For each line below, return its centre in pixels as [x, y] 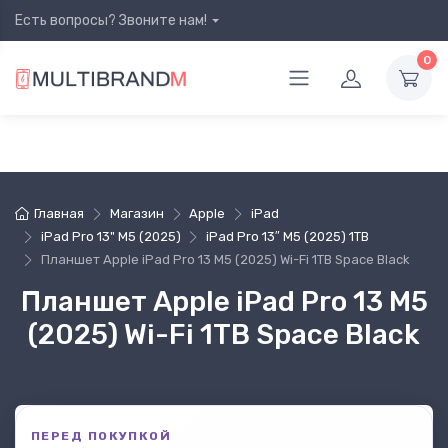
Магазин [136, 213]
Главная [59, 213]
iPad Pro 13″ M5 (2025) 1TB [288, 236]
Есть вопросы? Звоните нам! [111, 20]
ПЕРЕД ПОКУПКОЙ [101, 436]
